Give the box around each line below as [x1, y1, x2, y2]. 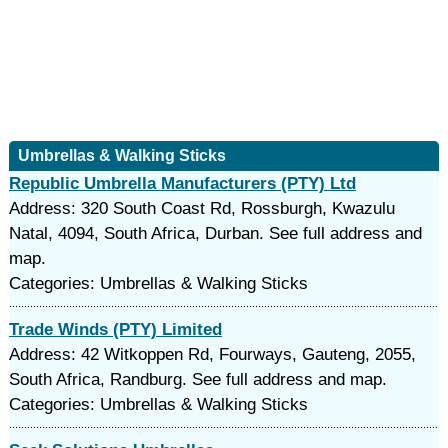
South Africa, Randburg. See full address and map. [8, 370, 387, 389]
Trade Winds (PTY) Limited [8, 320, 222, 339]
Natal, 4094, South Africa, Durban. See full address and [8, 224, 422, 243]
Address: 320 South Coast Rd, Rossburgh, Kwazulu [8, 199, 395, 218]
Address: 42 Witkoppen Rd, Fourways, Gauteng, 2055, [8, 345, 416, 364]
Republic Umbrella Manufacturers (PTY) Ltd [8, 174, 356, 193]
